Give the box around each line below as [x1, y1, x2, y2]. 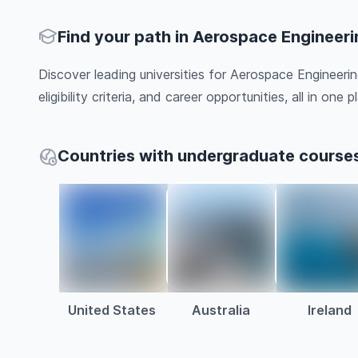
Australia [191, 302, 250, 318]
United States [68, 302, 156, 318]
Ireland [307, 302, 352, 318]
